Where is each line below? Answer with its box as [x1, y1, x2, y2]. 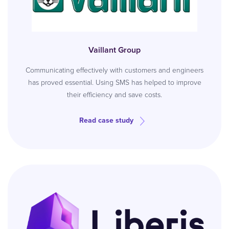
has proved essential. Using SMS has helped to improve [28, 77, 201, 88]
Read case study [79, 115, 133, 126]
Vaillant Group [88, 44, 141, 56]
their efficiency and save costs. [67, 89, 162, 100]
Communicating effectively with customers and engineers [26, 65, 203, 76]
